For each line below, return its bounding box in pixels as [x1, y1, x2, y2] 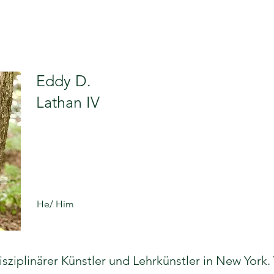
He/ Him [37, 198, 74, 210]
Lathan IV [36, 93, 100, 111]
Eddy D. [36, 72, 91, 90]
